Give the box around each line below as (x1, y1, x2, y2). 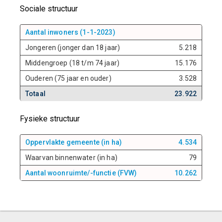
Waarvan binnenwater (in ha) (25, 154, 117, 162)
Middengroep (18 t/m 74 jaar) (25, 59, 119, 67)
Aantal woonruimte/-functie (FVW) (25, 169, 137, 177)
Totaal (25, 90, 46, 98)
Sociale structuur (20, 4, 78, 13)
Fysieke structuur (20, 114, 80, 123)
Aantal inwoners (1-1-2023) (25, 28, 115, 36)
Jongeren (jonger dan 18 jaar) (25, 44, 120, 52)
